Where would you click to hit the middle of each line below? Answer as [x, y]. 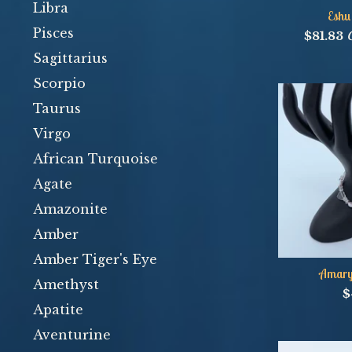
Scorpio [59, 83]
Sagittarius [70, 58]
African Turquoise [95, 159]
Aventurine [72, 335]
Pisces [53, 33]
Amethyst [66, 284]
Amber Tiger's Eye [95, 259]
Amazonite [70, 209]
